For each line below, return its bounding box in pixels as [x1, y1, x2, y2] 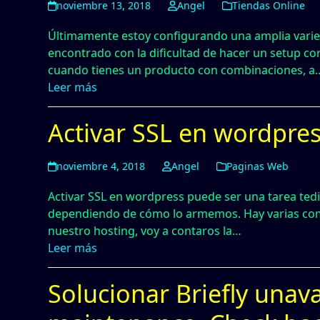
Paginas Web [226, 159, 289, 173]
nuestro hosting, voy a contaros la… [48, 223, 242, 239]
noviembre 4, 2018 [56, 159, 146, 173]
